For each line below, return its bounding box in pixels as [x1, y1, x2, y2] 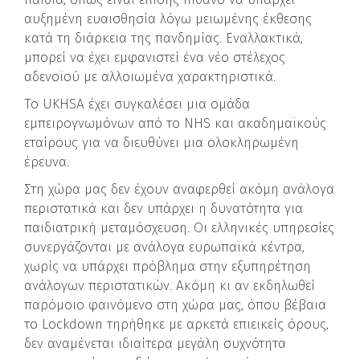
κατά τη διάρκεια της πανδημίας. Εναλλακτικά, [24, 30, 303, 47]
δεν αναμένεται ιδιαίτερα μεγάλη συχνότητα [24, 335, 286, 352]
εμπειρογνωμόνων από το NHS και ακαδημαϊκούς [24, 115, 326, 132]
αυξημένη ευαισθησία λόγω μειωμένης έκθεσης [24, 10, 312, 27]
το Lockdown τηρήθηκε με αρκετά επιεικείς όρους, [24, 316, 329, 333]
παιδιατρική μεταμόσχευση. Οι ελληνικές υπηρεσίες [24, 219, 334, 236]
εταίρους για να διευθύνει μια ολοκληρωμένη [24, 134, 299, 151]
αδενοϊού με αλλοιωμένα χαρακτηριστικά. [24, 68, 276, 85]
